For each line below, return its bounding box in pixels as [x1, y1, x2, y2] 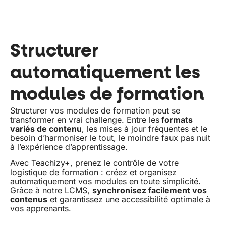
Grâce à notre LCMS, [10, 185, 92, 195]
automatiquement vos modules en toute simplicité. [10, 176, 201, 186]
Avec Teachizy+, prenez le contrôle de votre [10, 157, 179, 168]
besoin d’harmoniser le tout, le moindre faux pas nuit [10, 132, 210, 143]
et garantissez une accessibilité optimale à [47, 194, 210, 204]
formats [159, 114, 193, 125]
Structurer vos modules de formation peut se [10, 105, 180, 116]
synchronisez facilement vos [92, 185, 207, 195]
